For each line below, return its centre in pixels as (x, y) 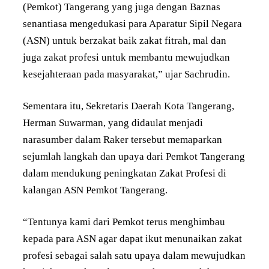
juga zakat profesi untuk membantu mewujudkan (126, 57)
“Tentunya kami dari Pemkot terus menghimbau (124, 222)
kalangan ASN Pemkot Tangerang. (95, 190)
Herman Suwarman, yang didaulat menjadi (113, 122)
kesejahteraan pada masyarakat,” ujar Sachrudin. (126, 74)
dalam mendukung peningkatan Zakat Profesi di (125, 173)
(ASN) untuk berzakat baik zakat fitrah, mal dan (125, 40)
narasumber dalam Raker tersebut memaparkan (122, 139)
